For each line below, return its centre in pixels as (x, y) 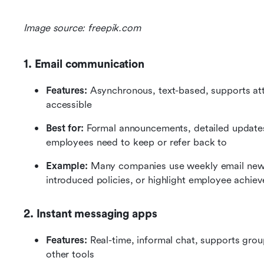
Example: (68, 166)
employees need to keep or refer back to (137, 143)
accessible (69, 105)
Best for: (65, 128)
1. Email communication (84, 65)
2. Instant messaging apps (90, 214)
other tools (70, 255)
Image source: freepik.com (82, 28)
